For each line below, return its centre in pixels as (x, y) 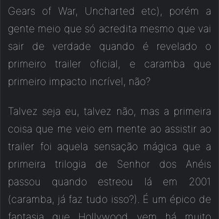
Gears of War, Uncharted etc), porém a (109, 11)
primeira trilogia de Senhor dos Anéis (109, 164)
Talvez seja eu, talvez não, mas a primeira (109, 111)
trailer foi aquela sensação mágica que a (109, 147)
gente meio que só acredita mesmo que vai (109, 29)
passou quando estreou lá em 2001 (109, 182)
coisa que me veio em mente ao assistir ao (109, 129)
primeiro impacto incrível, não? (79, 82)
